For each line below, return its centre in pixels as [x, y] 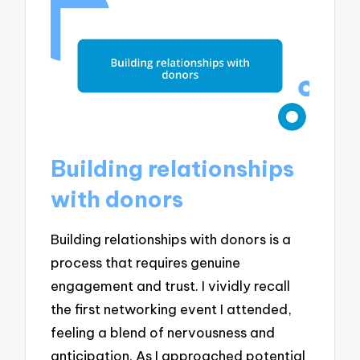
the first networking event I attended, [172, 309]
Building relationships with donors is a [171, 239]
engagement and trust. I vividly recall [171, 285]
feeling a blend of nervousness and [163, 332]
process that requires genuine [146, 262]
